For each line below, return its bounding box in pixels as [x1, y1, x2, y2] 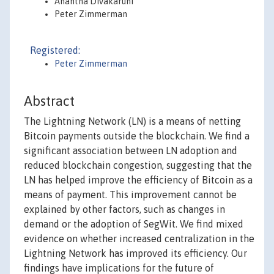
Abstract [24, 93, 75, 109]
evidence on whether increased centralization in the [24, 233, 254, 245]
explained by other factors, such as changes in [24, 204, 225, 215]
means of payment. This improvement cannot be [24, 189, 237, 201]
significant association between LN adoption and [24, 145, 237, 157]
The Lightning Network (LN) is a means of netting [24, 116, 241, 127]
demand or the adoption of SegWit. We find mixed [24, 218, 243, 230]
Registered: [30, 45, 80, 56]
